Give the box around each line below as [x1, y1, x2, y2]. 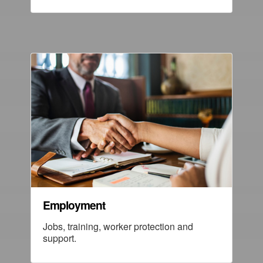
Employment [43, 196, 105, 213]
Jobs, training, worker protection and [43, 219, 193, 233]
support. [43, 231, 76, 245]
